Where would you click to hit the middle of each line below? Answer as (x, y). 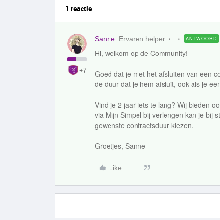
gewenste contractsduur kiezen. (144, 125)
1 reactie (79, 9)
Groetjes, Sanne (120, 146)
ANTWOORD (201, 39)
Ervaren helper (142, 39)
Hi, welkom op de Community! (141, 53)
